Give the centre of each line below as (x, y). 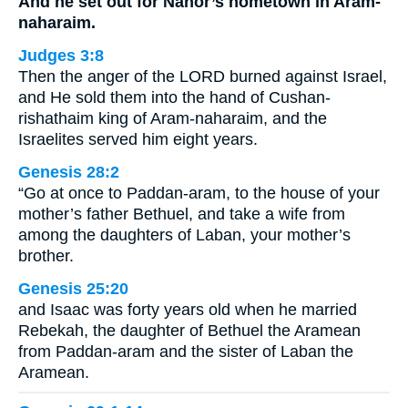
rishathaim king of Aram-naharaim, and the (173, 119)
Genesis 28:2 (69, 173)
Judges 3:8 (61, 56)
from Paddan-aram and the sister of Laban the (186, 352)
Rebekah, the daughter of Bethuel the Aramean (189, 331)
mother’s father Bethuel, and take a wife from (182, 214)
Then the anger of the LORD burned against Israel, (203, 77)
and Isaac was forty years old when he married (188, 310)
